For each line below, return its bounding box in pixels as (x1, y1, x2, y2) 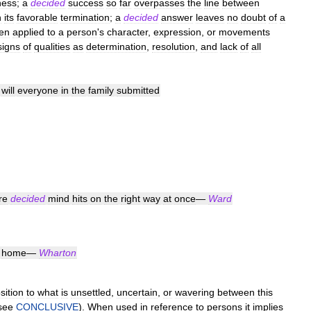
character (107, 26, 148, 37)
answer (161, 12, 193, 23)
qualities (34, 41, 70, 52)
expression (153, 26, 201, 37)
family (88, 85, 114, 96)
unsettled (71, 287, 111, 298)
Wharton (39, 247, 76, 258)
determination (86, 41, 146, 52)
